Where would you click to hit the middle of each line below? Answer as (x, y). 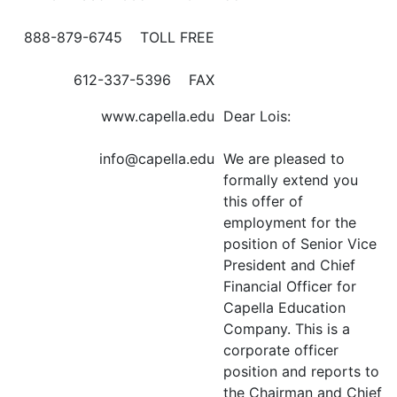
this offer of (263, 201)
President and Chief (289, 265)
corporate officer (281, 350)
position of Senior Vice (300, 244)
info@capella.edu (157, 159)
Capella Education (284, 307)
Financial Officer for (290, 286)
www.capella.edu (158, 116)
